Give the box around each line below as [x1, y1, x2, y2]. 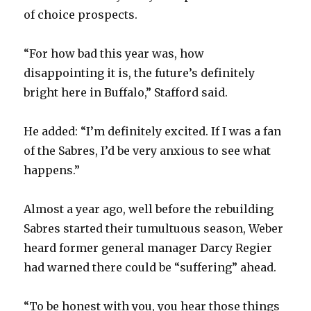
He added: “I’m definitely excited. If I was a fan [24, 124, 282, 138]
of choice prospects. [24, 7, 138, 22]
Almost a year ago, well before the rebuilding [24, 201, 274, 216]
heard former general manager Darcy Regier [24, 240, 273, 255]
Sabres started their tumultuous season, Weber [24, 221, 284, 235]
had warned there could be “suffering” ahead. [24, 260, 277, 274]
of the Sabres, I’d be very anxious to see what [24, 143, 271, 158]
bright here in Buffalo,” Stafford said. [24, 85, 228, 99]
